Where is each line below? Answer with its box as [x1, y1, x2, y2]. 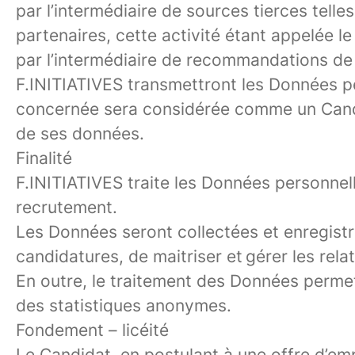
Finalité [16, 148, 72, 168]
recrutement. [16, 197, 117, 217]
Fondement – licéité [16, 320, 169, 340]
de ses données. [16, 124, 144, 143]
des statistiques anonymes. [16, 296, 231, 315]
